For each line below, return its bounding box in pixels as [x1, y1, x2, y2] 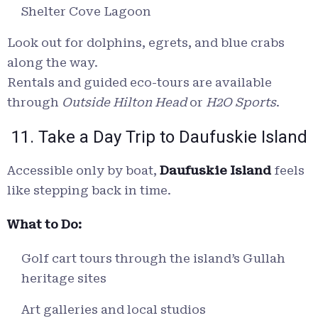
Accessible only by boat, [7, 163, 160, 178]
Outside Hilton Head [62, 95, 187, 110]
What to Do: [7, 217, 82, 232]
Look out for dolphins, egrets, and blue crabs [7, 35, 285, 50]
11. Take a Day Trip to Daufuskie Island [7, 127, 307, 148]
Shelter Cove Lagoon [21, 4, 151, 19]
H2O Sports [206, 95, 276, 110]
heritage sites [21, 271, 106, 286]
